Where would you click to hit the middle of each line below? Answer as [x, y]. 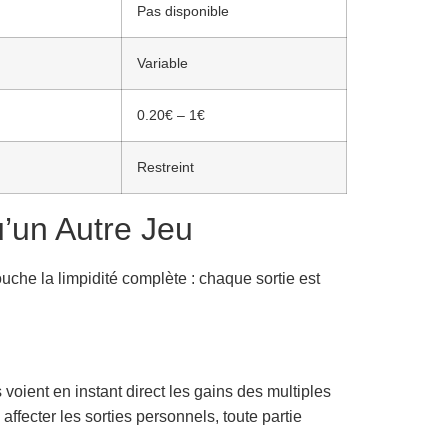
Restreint [165, 166]
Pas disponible [183, 10]
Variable [162, 62]
